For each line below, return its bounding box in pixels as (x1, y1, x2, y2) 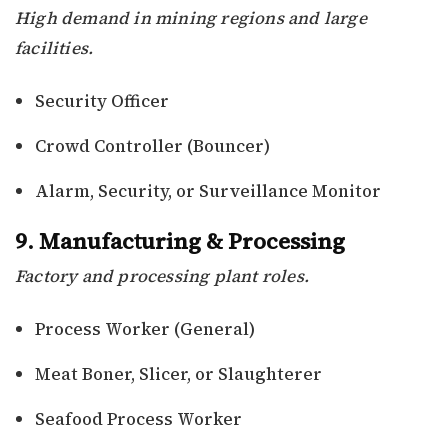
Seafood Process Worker (35, 407, 242, 432)
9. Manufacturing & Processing (15, 226, 345, 257)
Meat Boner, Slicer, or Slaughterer (35, 362, 322, 387)
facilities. (15, 36, 94, 61)
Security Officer (35, 89, 169, 114)
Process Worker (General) (35, 317, 255, 342)
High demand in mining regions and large (15, 6, 367, 31)
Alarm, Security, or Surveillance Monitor (35, 179, 381, 204)
